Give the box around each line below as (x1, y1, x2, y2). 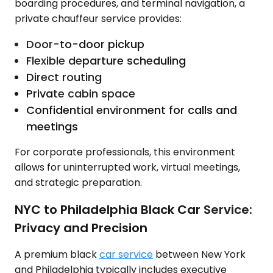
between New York (153, 247, 246, 262)
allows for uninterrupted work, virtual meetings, (15, 160, 240, 174)
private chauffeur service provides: (15, 12, 182, 26)
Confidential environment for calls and (26, 102, 238, 118)
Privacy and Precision (15, 219, 147, 236)
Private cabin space (26, 86, 136, 101)
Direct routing (26, 69, 102, 85)
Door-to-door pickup (26, 37, 145, 52)
